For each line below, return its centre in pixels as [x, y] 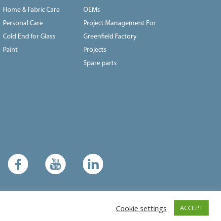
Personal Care [23, 23]
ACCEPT [191, 208]
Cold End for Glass [29, 37]
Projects [95, 50]
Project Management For [120, 23]
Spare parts [100, 63]
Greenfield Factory [110, 37]
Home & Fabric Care [31, 10]
